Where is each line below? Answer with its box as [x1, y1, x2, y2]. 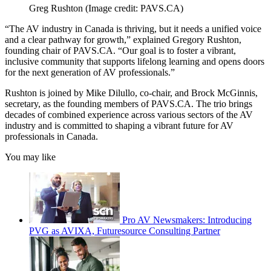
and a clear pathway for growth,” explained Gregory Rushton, [5, 34, 241, 45]
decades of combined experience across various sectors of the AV [5, 109, 253, 120]
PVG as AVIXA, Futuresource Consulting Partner [29, 225, 220, 236]
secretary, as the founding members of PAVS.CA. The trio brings [5, 98, 252, 109]
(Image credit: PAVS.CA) [85, 2, 183, 13]
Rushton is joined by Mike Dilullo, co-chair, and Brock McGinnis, [5, 87, 258, 98]
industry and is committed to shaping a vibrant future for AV [5, 120, 233, 131]
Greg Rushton [29, 2, 85, 13]
